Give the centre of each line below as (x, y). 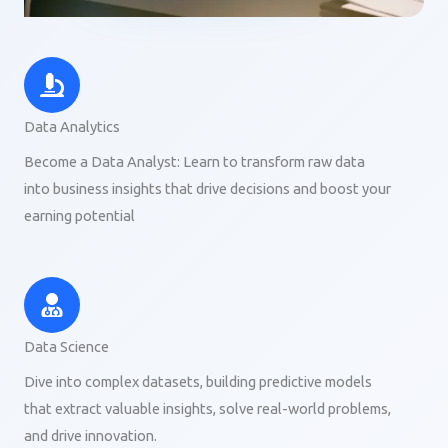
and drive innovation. (90, 435)
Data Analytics (72, 126)
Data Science (66, 346)
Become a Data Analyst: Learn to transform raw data (194, 161)
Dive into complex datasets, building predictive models (198, 381)
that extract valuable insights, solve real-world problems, (207, 408)
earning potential (79, 215)
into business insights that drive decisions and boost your (207, 188)
